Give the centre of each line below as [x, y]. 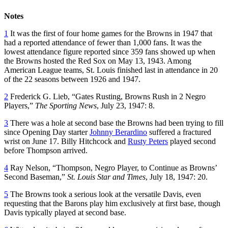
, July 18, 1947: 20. [177, 177]
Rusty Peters [148, 141]
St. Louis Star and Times [106, 177]
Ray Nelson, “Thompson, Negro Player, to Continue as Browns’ [112, 167]
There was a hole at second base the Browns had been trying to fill [116, 123]
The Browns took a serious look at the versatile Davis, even [105, 194]
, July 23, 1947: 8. [126, 105]
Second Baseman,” [36, 177]
